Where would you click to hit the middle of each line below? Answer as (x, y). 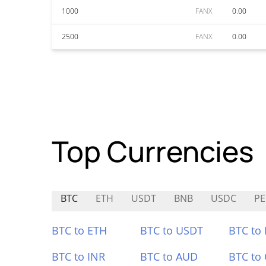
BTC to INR (78, 256)
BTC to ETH (79, 230)
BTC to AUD (169, 256)
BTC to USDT (171, 230)
